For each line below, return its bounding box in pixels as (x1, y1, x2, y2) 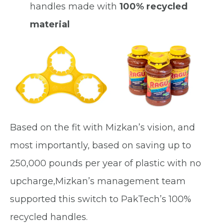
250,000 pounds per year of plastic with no (10, 157, 201, 169)
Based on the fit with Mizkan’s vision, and (10, 121, 195, 133)
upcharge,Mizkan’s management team (10, 175, 186, 187)
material (30, 18, 70, 30)
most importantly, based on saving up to (10, 139, 191, 151)
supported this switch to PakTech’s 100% (10, 193, 191, 205)
